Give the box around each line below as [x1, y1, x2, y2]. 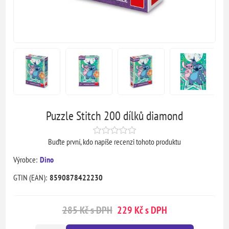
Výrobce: [13, 154, 38, 165]
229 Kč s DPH [114, 203, 167, 217]
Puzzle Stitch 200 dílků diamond [46, 107, 183, 124]
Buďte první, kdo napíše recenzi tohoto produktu [48, 136, 181, 147]
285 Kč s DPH [62, 203, 112, 217]
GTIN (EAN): [13, 172, 48, 182]
